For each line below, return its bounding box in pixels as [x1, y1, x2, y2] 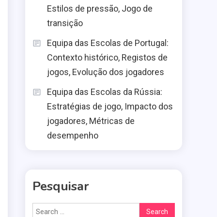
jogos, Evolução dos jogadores [47, 67, 164, 77]
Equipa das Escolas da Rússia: [47, 87, 162, 97]
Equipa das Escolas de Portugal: [47, 38, 169, 48]
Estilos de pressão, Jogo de [47, 3, 153, 14]
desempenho [47, 130, 98, 140]
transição [47, 18, 83, 28]
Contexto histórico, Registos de [47, 52, 168, 62]
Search [139, 204, 161, 213]
